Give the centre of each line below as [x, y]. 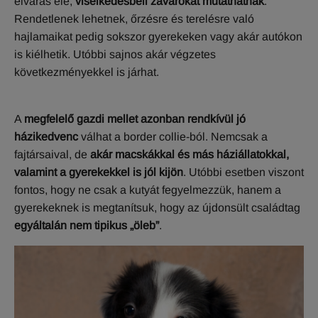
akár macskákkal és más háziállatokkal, [190, 155]
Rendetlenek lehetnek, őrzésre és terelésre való [134, 19]
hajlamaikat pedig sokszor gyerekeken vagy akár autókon [158, 37]
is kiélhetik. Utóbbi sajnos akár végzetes [115, 55]
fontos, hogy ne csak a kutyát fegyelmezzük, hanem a [148, 190]
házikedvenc [46, 137]
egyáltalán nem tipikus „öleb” [87, 226]
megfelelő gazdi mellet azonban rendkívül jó [135, 119]
